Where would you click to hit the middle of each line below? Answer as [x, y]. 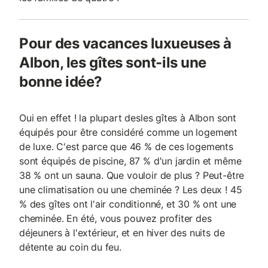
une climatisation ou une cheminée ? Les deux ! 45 [131, 190]
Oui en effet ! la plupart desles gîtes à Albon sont [128, 118]
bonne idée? [61, 82]
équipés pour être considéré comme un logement [129, 132]
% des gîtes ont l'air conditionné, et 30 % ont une [128, 204]
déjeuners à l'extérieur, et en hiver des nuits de [122, 233]
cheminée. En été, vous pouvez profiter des [115, 218]
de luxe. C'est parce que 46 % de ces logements [126, 147]
